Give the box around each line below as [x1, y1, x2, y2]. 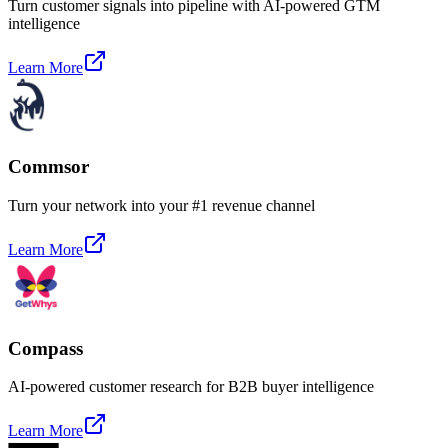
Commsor [8, 156, 89, 178]
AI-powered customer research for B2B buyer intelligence [8, 378, 374, 396]
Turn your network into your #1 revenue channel [8, 196, 315, 214]
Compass [8, 337, 83, 359]
